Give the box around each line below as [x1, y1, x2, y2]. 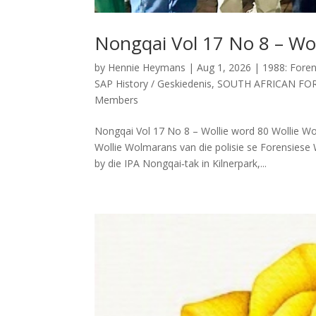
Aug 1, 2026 [197, 60, 252, 74]
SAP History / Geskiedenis [95, 76, 212, 90]
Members [95, 92, 139, 107]
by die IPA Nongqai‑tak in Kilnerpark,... [95, 156, 267, 170]
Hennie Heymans [108, 60, 186, 74]
